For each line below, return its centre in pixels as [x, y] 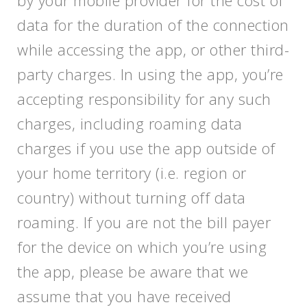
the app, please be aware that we [133, 271]
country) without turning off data [132, 197]
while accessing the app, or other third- [153, 49]
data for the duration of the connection [153, 25]
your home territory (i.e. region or [132, 173]
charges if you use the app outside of [146, 148]
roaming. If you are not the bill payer [144, 222]
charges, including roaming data [130, 123]
